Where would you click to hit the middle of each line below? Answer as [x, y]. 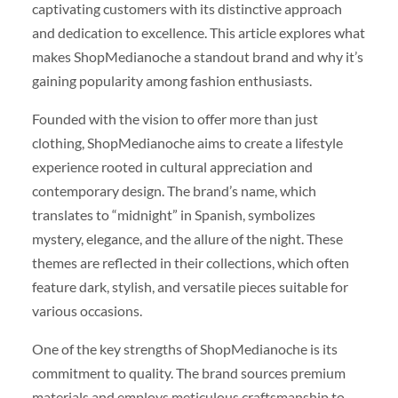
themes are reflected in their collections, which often [190, 262]
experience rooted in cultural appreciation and [172, 166]
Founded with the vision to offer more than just [175, 118]
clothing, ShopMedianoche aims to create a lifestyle [187, 142]
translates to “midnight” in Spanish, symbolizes [173, 214]
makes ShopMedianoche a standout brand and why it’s [197, 56]
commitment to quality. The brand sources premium [188, 373]
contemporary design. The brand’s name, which [174, 190]
